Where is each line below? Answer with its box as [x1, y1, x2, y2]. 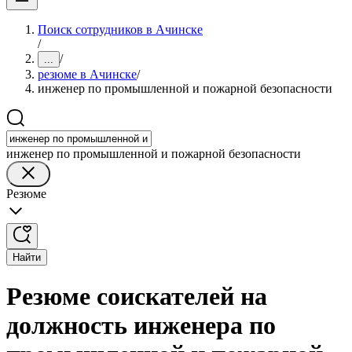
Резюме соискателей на [6, 282, 267, 311]
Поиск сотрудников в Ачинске [38, 23, 203, 36]
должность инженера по [6, 311, 276, 340]
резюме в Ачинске [38, 68, 137, 81]
